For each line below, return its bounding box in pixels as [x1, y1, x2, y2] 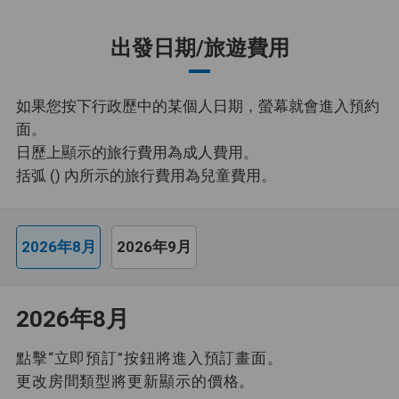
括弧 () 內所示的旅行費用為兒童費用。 [15, 166, 276, 184]
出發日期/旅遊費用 [110, 35, 289, 61]
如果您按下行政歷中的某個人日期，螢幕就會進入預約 [15, 96, 379, 115]
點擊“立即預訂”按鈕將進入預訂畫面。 [15, 348, 284, 367]
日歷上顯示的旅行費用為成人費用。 [15, 142, 258, 161]
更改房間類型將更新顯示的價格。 [15, 371, 256, 390]
